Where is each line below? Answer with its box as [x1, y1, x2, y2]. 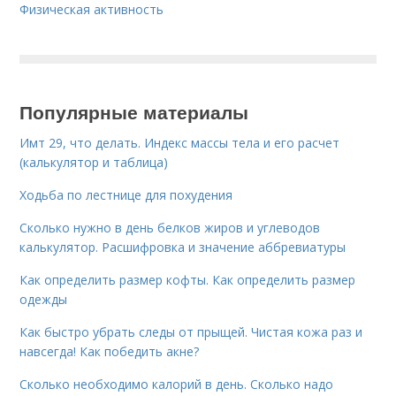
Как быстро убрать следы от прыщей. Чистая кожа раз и [19, 323, 363, 340]
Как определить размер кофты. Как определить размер [19, 270, 356, 288]
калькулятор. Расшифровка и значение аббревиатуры [19, 238, 346, 255]
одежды [19, 290, 68, 308]
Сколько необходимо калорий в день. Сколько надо [19, 375, 334, 392]
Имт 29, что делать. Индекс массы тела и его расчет [19, 133, 340, 151]
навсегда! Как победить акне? [19, 342, 200, 360]
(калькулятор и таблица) [19, 153, 169, 171]
